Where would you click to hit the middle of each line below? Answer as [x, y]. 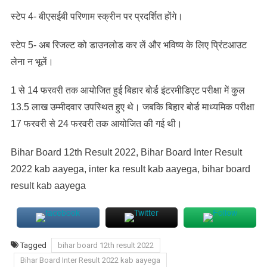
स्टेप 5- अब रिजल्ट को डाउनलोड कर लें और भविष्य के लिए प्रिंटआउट [128, 45]
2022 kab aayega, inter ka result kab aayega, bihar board [130, 169]
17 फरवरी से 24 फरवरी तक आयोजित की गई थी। [96, 123]
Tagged [34, 245]
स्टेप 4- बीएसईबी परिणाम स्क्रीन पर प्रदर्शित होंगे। [97, 16]
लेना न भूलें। [32, 61]
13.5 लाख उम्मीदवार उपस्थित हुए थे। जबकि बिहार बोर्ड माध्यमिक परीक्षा [132, 107]
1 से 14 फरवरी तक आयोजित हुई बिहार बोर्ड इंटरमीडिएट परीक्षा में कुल [128, 90]
